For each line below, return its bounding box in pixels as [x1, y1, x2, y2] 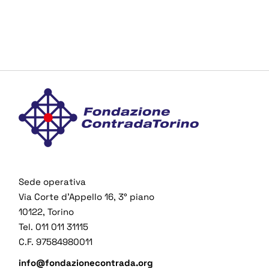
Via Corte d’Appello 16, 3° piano [19, 191, 155, 203]
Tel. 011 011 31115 [19, 221, 89, 233]
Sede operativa [19, 176, 86, 188]
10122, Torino [19, 206, 74, 218]
